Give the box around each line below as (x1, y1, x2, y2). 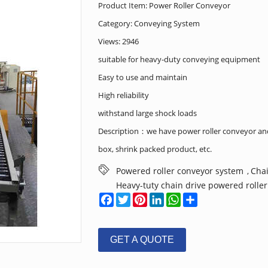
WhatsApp (181, 192, 218, 203)
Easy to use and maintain (98, 72, 187, 83)
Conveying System (134, 18, 200, 29)
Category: (98, 18, 134, 29)
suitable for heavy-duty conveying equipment (98, 54, 260, 65)
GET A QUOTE (110, 234, 174, 245)
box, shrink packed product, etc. (98, 144, 212, 154)
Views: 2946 (98, 36, 139, 47)
